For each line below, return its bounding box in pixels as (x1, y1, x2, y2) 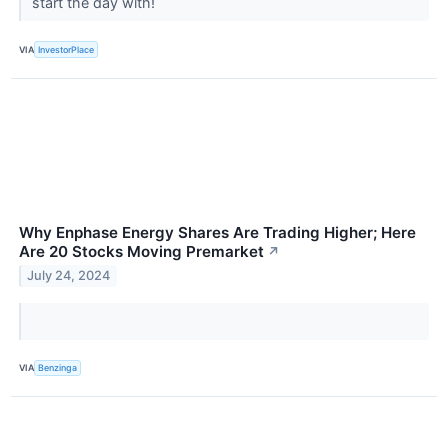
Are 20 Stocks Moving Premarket (19, 241, 264, 261)
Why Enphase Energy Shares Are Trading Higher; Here (19, 222, 416, 242)
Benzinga (38, 362, 78, 374)
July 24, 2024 (27, 268, 111, 284)
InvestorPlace (38, 43, 95, 55)
